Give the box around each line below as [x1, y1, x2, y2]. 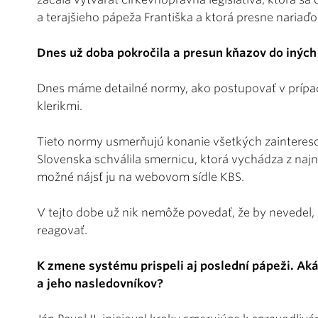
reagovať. [37, 223, 90, 237]
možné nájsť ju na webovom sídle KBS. [37, 170, 244, 184]
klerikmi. [37, 99, 82, 113]
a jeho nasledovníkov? [37, 276, 166, 290]
